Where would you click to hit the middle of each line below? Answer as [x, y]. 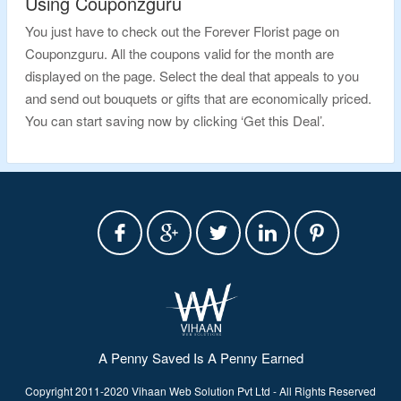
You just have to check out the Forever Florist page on [182, 31]
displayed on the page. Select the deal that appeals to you [192, 76]
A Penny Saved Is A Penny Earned [200, 357]
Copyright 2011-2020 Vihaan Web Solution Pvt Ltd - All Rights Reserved [200, 390]
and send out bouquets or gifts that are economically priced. [198, 98]
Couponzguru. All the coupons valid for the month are [179, 53]
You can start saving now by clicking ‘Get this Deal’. [175, 120]
